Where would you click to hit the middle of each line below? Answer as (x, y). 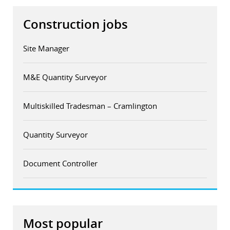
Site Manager (46, 49)
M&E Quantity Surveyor (65, 77)
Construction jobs (75, 24)
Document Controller (60, 164)
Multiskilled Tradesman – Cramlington (90, 106)
